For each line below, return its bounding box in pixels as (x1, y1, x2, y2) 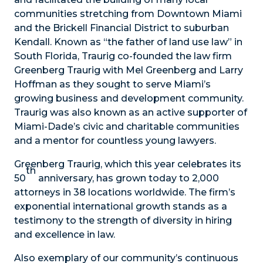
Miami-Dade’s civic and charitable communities (14, 121, 240, 133)
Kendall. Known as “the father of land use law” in (14, 36, 242, 48)
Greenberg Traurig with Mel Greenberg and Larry (14, 65, 243, 76)
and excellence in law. (14, 229, 115, 241)
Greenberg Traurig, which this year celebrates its (14, 159, 241, 170)
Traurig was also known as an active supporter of (14, 107, 247, 119)
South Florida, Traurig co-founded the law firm (14, 50, 232, 62)
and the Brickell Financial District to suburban (14, 22, 229, 34)
